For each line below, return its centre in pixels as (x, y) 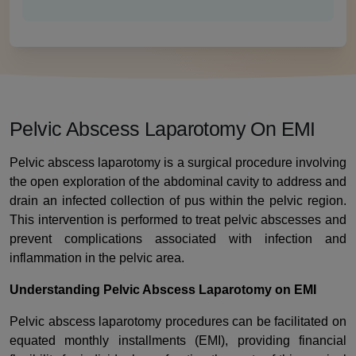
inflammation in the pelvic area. (97, 257)
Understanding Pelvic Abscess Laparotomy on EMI (163, 289)
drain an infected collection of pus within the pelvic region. (178, 200)
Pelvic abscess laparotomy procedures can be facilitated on (178, 321)
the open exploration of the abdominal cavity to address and (178, 181)
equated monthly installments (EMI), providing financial (178, 340)
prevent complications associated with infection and (178, 238)
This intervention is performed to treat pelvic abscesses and (178, 219)
